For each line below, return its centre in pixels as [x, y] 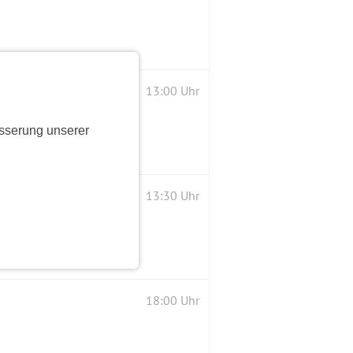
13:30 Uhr [173, 196]
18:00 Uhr [173, 301]
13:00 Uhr [173, 91]
